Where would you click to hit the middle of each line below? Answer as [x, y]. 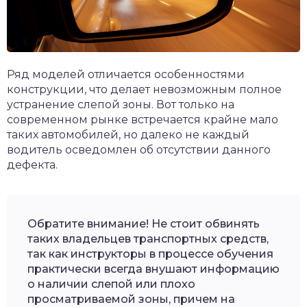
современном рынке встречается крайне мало [143, 119]
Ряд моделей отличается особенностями [126, 74]
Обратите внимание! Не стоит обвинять [144, 223]
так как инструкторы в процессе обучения [150, 254]
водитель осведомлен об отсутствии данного [139, 149]
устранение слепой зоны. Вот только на [121, 104]
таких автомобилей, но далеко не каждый [128, 134]
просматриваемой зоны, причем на [131, 299]
